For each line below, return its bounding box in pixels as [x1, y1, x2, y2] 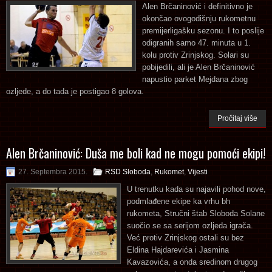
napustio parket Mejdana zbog [142, 74, 248, 84]
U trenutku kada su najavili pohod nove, [127, 184, 266, 194]
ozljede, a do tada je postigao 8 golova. [6, 86, 144, 96]
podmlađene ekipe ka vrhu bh [127, 196, 230, 206]
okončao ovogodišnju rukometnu [142, 13, 256, 23]
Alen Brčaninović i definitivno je [142, 1, 253, 11]
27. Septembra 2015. [18, 167, 87, 176]
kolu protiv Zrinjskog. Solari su [142, 50, 249, 59]
